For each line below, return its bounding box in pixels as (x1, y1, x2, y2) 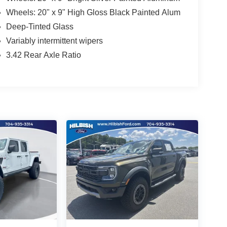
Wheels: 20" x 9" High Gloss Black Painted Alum (6, 8, 180, 17)
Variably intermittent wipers (6, 36, 103, 46)
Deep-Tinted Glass (6, 22, 73, 31)
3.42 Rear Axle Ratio (6, 51, 81, 60)
